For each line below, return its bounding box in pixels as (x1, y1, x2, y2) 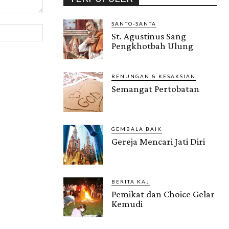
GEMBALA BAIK (111, 126, 162, 132)
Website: (42, 25, 71, 34)
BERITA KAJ (111, 178, 150, 185)
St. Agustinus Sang (111, 31, 186, 42)
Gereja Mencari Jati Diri (111, 136, 205, 147)
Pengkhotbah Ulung (111, 40, 193, 52)
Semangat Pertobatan (111, 83, 199, 95)
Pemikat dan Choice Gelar (111, 189, 215, 200)
